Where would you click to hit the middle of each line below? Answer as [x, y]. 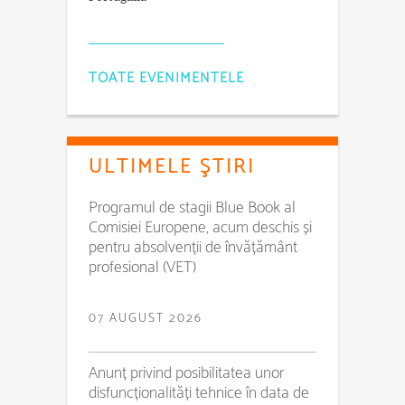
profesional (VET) [142, 267]
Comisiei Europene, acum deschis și [200, 227]
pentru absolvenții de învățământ [193, 247]
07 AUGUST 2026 [146, 318]
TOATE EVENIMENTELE [166, 78]
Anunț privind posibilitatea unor [186, 373]
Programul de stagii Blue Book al [192, 207]
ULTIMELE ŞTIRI [172, 167]
